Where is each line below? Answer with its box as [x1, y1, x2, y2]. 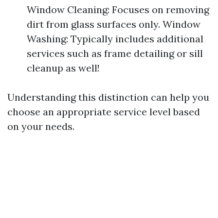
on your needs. [7, 120, 74, 132]
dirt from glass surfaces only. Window [27, 18, 200, 30]
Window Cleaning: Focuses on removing [27, 3, 209, 16]
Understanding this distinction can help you [7, 91, 209, 103]
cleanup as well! [27, 62, 100, 74]
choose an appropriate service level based [7, 106, 200, 118]
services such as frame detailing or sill [27, 47, 203, 59]
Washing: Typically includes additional [27, 33, 203, 45]
